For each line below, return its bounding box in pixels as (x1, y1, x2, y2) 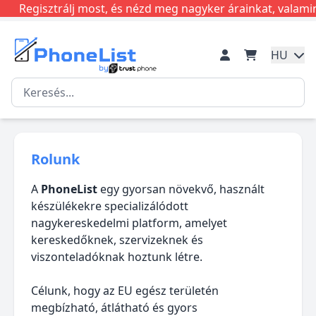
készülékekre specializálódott (31, 198, 188, 214)
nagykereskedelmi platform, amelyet (31, 215, 227, 231)
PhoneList (41, 181, 97, 197)
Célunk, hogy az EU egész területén (31, 283, 219, 298)
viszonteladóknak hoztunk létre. (31, 249, 202, 265)
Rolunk (31, 150, 80, 169)
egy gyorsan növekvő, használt (97, 181, 265, 197)
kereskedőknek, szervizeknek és (31, 232, 203, 248)
